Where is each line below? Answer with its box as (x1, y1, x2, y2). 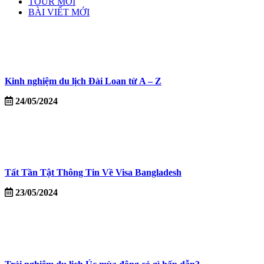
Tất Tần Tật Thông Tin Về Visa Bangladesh (5, 167, 181, 178)
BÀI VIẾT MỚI (28, 7, 90, 18)
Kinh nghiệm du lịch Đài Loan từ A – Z (5, 75, 161, 86)
